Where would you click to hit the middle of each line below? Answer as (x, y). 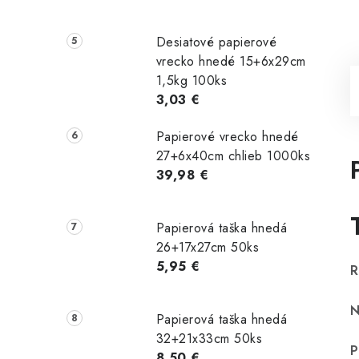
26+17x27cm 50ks (208, 248)
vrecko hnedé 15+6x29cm (231, 62)
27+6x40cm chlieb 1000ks (233, 156)
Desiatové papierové (216, 42)
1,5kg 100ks (192, 81)
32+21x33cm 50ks (209, 338)
